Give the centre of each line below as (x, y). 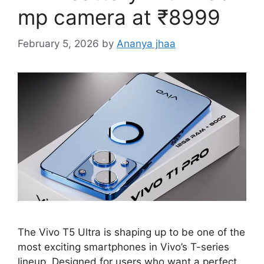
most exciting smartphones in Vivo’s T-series (123, 247)
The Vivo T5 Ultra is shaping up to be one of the (131, 232)
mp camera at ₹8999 (119, 17)
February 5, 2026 (58, 43)
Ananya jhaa (146, 43)
